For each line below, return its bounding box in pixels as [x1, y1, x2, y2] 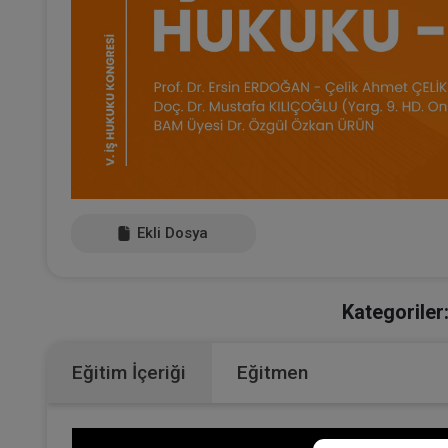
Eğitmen [237, 360, 308, 384]
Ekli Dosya [133, 223, 209, 242]
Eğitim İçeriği [72, 360, 186, 384]
